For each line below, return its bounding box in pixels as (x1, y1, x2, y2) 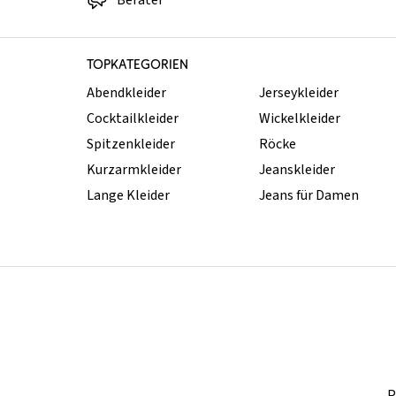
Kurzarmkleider (87, 160, 181, 180)
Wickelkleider (258, 109, 340, 129)
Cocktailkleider (87, 109, 179, 129)
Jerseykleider (258, 83, 339, 103)
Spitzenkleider (87, 134, 175, 155)
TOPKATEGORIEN (87, 56, 188, 73)
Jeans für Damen (258, 186, 359, 206)
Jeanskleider (258, 160, 335, 180)
